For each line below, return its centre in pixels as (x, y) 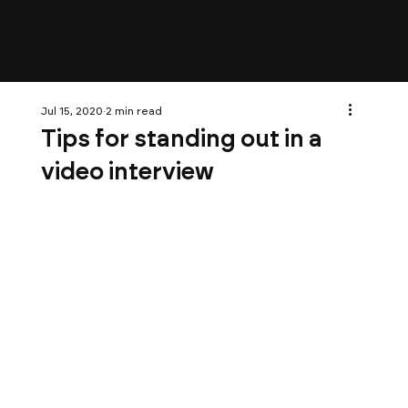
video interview (127, 171)
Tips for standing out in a (181, 138)
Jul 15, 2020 (71, 111)
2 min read (133, 111)
